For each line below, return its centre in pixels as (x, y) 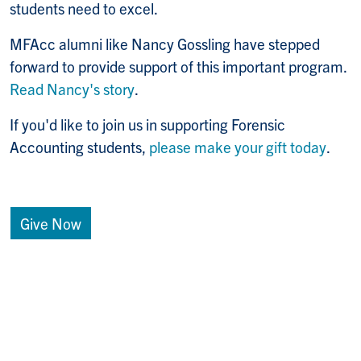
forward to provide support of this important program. (178, 66)
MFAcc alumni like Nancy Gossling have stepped (165, 43)
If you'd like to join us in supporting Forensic (147, 124)
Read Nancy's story (72, 88)
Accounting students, (79, 146)
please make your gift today (238, 146)
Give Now (51, 223)
